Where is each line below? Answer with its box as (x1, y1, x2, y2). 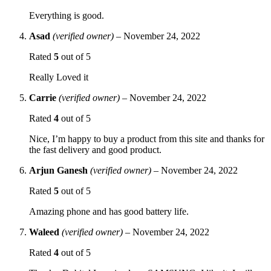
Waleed (29, 226, 62, 237)
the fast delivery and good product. (29, 144, 162, 155)
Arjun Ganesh (29, 165, 90, 175)
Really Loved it (29, 71, 88, 82)
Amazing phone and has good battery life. (29, 206, 189, 217)
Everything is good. (29, 10, 104, 21)
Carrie (29, 92, 59, 103)
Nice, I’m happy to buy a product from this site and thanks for (29, 133, 264, 144)
